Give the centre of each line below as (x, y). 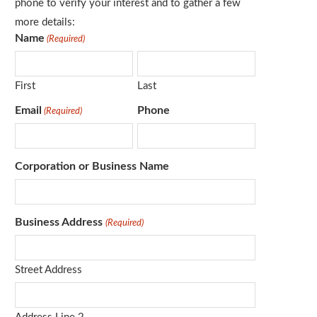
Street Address (49, 270)
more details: (45, 22)
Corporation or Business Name (92, 166)
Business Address (59, 222)
